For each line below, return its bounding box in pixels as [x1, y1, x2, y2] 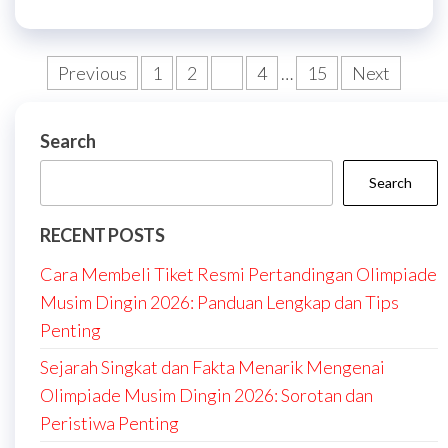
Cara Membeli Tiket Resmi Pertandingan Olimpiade [40, 262, 437, 285]
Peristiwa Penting [40, 411, 179, 434]
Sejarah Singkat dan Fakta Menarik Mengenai [40, 355, 385, 378]
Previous [58, 61, 127, 84]
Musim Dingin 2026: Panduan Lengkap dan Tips [40, 290, 399, 313]
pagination [14, 88, 156, 125]
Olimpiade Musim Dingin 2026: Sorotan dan [40, 383, 373, 406]
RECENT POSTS [40, 223, 165, 246]
